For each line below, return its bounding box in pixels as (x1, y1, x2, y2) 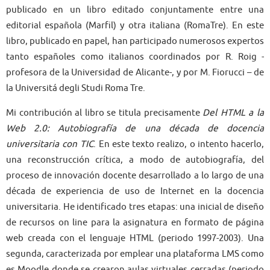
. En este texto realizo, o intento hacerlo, (93, 137, 265, 150)
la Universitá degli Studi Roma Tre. (6, 81, 145, 94)
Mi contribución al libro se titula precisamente (6, 106, 203, 119)
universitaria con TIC (6, 137, 94, 150)
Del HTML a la (202, 106, 265, 119)
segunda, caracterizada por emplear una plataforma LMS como (6, 247, 264, 260)
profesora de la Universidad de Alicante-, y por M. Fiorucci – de (6, 66, 264, 78)
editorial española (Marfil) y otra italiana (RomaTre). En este (6, 19, 264, 31)
